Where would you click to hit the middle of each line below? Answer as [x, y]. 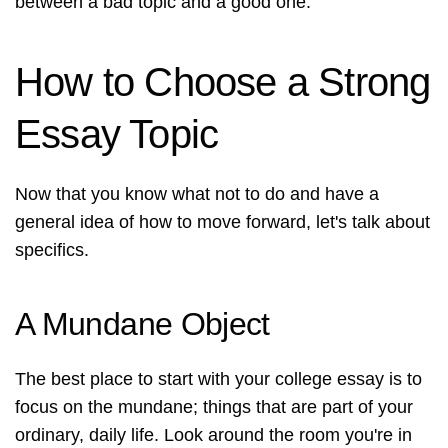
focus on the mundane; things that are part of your [214, 407]
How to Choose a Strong [223, 82]
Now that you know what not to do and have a [197, 194]
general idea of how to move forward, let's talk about [222, 222]
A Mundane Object [142, 324]
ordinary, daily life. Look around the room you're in [213, 435]
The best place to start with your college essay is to [218, 379]
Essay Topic [117, 134]
